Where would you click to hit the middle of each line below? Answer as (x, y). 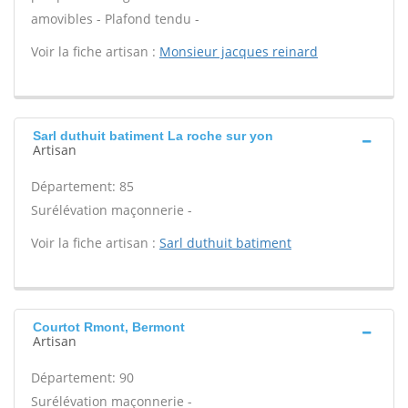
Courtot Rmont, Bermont (109, 327)
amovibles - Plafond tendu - (115, 19)
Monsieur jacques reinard (239, 51)
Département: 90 (82, 377)
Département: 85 (82, 186)
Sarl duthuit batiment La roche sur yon (153, 136)
